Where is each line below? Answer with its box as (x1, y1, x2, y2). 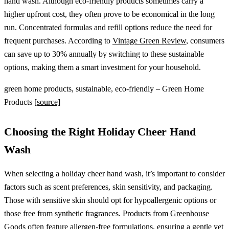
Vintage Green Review (112, 36, 186, 45)
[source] (34, 97, 60, 106)
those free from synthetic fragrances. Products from (4, 209, 170, 218)
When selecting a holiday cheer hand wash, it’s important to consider (4, 169, 225, 178)
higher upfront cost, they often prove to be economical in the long (4, 9, 215, 18)
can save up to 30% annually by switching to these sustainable (4, 49, 204, 58)
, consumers (186, 36, 224, 45)
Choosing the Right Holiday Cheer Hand (4, 125, 196, 138)
